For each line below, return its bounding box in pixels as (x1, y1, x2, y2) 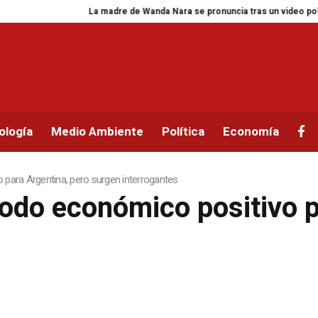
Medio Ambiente (51, 123, 144, 141)
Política (162, 123, 205, 141)
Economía (223, 123, 280, 141)
